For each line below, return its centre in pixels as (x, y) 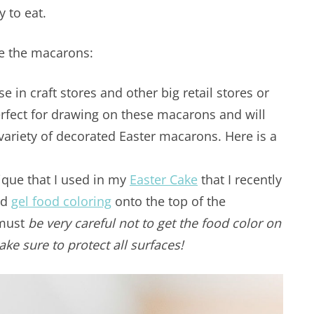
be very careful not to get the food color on (155, 223)
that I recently (240, 179)
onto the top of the (169, 201)
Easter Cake (164, 179)
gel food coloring (61, 201)
